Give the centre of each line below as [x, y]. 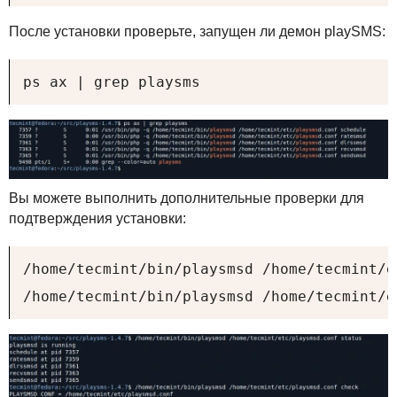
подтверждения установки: [97, 218]
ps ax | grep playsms [112, 82]
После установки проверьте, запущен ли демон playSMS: [197, 32]
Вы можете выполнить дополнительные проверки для [187, 198]
